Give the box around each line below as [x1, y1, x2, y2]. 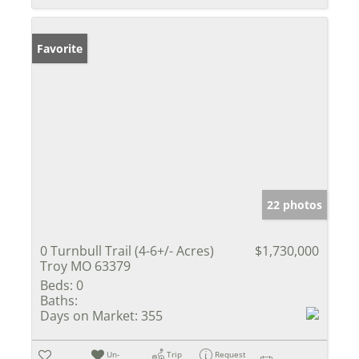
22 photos [267, 196, 322, 212]
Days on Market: [40, 306, 138, 325]
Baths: [40, 291, 78, 309]
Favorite [37, 40, 83, 56]
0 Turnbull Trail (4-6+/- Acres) [40, 241, 214, 260]
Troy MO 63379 [40, 256, 131, 275]
